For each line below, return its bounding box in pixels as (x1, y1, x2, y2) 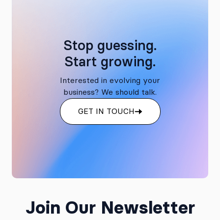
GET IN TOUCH (78, 106, 135, 116)
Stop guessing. (63, 36, 157, 54)
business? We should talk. (63, 87, 157, 97)
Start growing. (64, 53, 156, 70)
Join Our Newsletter (25, 196, 195, 219)
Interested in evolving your (60, 75, 160, 85)
